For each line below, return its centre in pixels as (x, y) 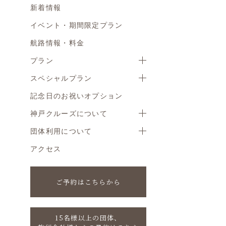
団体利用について (61, 131)
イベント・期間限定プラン (77, 25)
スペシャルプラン (61, 78)
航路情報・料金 (58, 42)
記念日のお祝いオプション (77, 95)
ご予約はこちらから (88, 182)
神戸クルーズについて (69, 113)
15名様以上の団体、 (88, 218)
